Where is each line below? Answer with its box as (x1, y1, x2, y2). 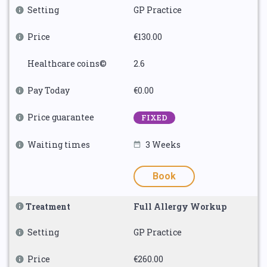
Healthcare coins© (27, 58, 107, 69)
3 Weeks (145, 139, 181, 150)
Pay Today (27, 85, 70, 96)
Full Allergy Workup (133, 201, 226, 212)
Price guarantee (27, 111, 94, 123)
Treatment (26, 201, 70, 212)
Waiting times (27, 139, 90, 150)
